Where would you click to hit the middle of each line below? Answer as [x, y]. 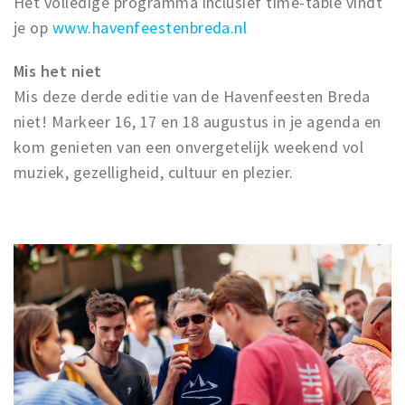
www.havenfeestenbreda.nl [150, 27]
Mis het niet [58, 71]
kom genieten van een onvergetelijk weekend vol [189, 146]
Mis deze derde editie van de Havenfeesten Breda [192, 96]
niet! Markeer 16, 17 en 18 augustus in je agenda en [198, 121]
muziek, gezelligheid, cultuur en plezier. [154, 172]
